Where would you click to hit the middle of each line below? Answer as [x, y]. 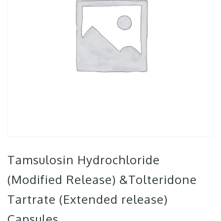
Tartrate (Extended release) [88, 199]
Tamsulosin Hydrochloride [84, 160]
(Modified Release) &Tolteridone [102, 179]
